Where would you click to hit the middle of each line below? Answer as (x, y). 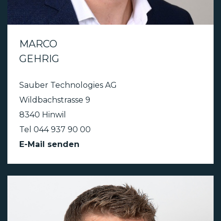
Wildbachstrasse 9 (55, 100)
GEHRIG (39, 59)
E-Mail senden (49, 145)
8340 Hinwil (43, 115)
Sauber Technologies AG (68, 85)
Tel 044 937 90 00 (55, 130)
